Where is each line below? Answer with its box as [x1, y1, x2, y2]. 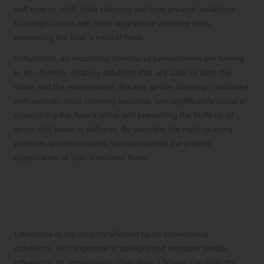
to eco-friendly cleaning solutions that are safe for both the [14, 67, 231, 77]
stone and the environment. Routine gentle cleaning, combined [14, 81, 248, 91]
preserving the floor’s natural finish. [14, 32, 146, 42]
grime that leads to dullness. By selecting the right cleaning [14, 124, 233, 134]
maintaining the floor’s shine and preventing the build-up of [14, 110, 233, 120]
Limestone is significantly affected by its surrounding [14, 229, 208, 239]
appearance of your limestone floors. [14, 152, 151, 162]
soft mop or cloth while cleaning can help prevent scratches [14, 4, 235, 14]
